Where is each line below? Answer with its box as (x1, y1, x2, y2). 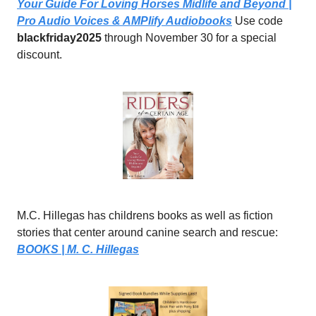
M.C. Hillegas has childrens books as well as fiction (17, 209, 273, 221)
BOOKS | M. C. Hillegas (17, 243, 139, 255)
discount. (17, 48, 62, 61)
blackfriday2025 (17, 31, 102, 44)
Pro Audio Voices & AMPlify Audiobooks (17, 14, 232, 27)
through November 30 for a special (102, 31, 276, 44)
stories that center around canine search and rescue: (17, 226, 278, 238)
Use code (232, 14, 283, 27)
